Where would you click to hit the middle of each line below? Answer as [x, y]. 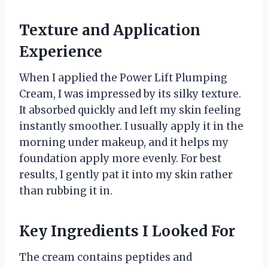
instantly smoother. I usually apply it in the [131, 126]
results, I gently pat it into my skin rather [126, 174]
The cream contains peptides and [106, 257]
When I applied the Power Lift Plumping [123, 77]
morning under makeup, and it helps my [124, 142]
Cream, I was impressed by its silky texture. [130, 94]
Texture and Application [110, 30]
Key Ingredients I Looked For [127, 231]
